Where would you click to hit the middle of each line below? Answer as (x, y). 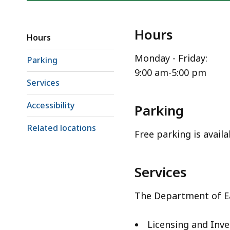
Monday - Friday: (171, 58)
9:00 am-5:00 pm (170, 73)
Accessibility (51, 106)
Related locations (61, 128)
